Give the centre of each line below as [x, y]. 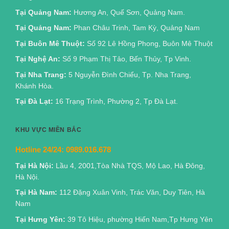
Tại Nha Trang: [41, 74]
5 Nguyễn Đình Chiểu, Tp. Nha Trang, [129, 74]
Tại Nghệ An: [38, 59]
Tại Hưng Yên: [41, 219]
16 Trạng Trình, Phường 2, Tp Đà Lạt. [116, 101]
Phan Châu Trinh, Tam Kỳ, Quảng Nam [137, 28]
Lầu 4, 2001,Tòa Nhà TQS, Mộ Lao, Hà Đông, [130, 165]
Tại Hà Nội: [36, 165]
